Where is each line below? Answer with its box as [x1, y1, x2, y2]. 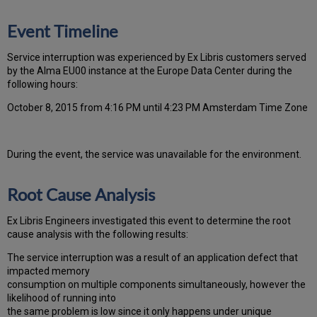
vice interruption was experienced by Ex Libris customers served [23, 51, 307, 63]
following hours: [7, 78, 79, 90]
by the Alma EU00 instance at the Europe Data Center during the [7, 64, 293, 76]
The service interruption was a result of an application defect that [7, 251, 299, 263]
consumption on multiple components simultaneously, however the [7, 278, 306, 290]
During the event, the [7, 148, 100, 160]
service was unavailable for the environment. [102, 148, 302, 160]
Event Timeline [7, 20, 119, 41]
